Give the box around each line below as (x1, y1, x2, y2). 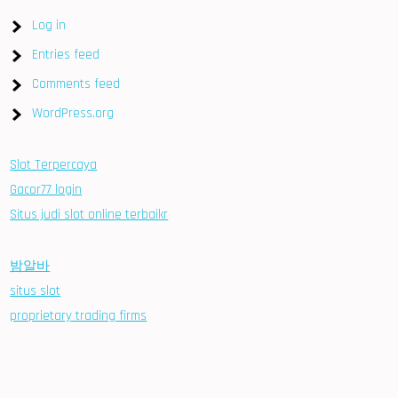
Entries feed (32, 45, 100, 63)
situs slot (10, 282, 61, 299)
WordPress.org (32, 104, 115, 122)
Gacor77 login (10, 180, 83, 198)
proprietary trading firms (10, 306, 147, 324)
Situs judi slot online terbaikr (10, 205, 169, 223)
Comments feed (32, 75, 121, 92)
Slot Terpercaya (10, 155, 98, 173)
